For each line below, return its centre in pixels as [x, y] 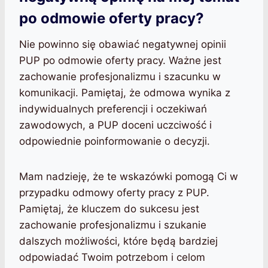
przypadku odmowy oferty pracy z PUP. [114, 193]
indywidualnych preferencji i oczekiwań [113, 109]
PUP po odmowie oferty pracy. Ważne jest [120, 61]
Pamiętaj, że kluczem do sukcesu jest [109, 209]
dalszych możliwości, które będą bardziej [118, 241]
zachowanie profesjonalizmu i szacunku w [120, 77]
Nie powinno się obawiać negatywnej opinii [123, 45]
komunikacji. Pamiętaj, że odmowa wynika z [125, 93]
